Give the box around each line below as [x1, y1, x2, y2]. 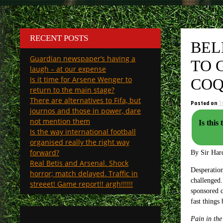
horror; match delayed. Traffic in [30, 169, 138, 178]
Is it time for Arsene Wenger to [30, 75, 132, 84]
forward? [30, 148, 59, 157]
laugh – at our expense [30, 64, 106, 74]
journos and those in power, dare [30, 106, 141, 115]
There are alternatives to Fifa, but [30, 96, 141, 105]
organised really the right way [30, 137, 129, 147]
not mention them [30, 116, 90, 126]
